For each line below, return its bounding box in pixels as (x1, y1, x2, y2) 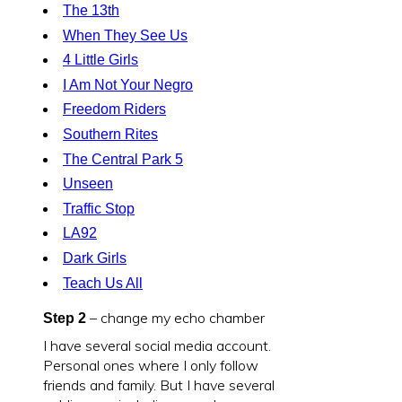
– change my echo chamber (86, 308, 265, 327)
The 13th (63, 3, 119, 18)
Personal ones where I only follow (43, 355, 258, 374)
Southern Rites (63, 126, 158, 142)
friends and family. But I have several (43, 375, 275, 394)
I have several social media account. (43, 336, 271, 354)
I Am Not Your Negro (63, 76, 193, 92)
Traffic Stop (63, 200, 135, 216)
